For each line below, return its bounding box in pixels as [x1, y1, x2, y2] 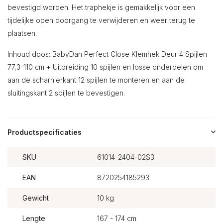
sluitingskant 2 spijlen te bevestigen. [7, 88, 125, 97]
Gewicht [22, 193, 49, 202]
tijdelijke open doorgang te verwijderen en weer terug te [7, 15, 195, 24]
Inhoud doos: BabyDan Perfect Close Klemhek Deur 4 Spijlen [7, 49, 207, 58]
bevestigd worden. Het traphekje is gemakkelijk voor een [7, 2, 195, 11]
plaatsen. [7, 28, 37, 37]
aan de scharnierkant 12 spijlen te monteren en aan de [7, 75, 185, 84]
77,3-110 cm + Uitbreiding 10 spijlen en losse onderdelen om [7, 62, 203, 71]
